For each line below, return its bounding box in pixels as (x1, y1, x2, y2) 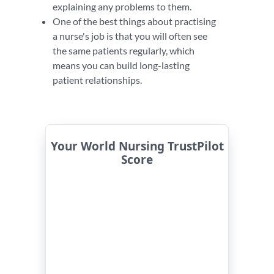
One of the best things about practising (53, 15, 216, 27)
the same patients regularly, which (53, 45, 194, 56)
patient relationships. (53, 74, 144, 86)
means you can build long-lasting (53, 59, 190, 71)
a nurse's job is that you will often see (53, 30, 207, 42)
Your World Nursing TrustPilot (50, 138, 224, 154)
